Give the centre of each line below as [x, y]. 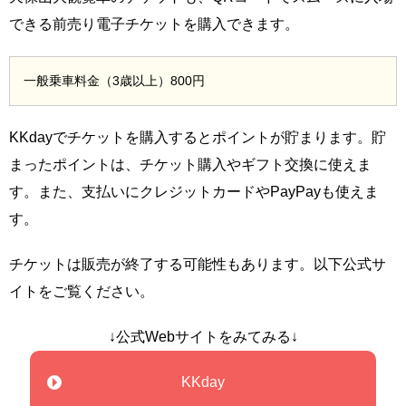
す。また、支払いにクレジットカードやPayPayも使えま [194, 191]
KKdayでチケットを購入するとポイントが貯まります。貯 [198, 137]
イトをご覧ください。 [82, 291]
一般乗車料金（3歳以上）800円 [114, 80]
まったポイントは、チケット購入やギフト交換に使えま [190, 164]
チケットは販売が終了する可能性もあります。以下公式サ [198, 264]
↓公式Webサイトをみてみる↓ [203, 336]
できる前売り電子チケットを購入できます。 [154, 24]
